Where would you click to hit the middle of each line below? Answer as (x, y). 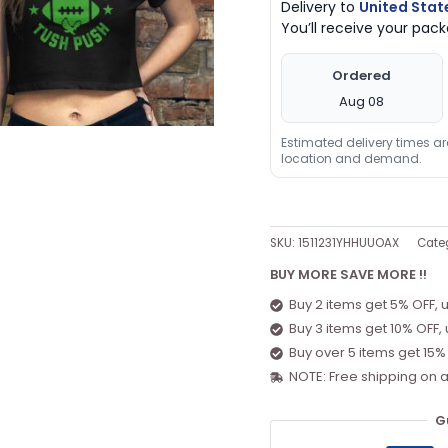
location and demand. (351, 158)
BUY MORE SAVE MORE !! (348, 274)
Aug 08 (362, 101)
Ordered (362, 75)
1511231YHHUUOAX (348, 242)
